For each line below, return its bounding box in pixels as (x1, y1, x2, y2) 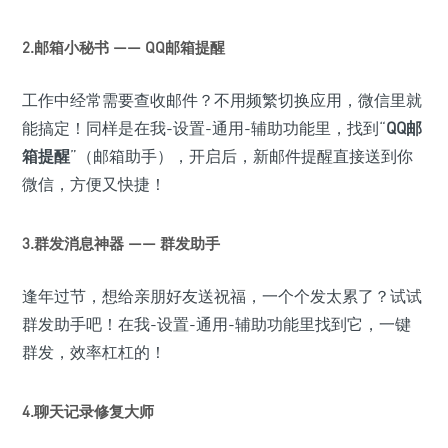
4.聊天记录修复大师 (22, 401, 154, 420)
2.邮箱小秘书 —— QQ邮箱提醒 (22, 37, 225, 56)
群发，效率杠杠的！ (22, 341, 166, 362)
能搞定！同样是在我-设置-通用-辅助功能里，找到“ (22, 117, 386, 138)
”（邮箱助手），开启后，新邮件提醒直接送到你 (70, 145, 413, 166)
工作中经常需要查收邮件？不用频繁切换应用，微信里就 (22, 89, 422, 110)
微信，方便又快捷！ (22, 173, 166, 194)
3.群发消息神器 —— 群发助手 (22, 233, 220, 252)
